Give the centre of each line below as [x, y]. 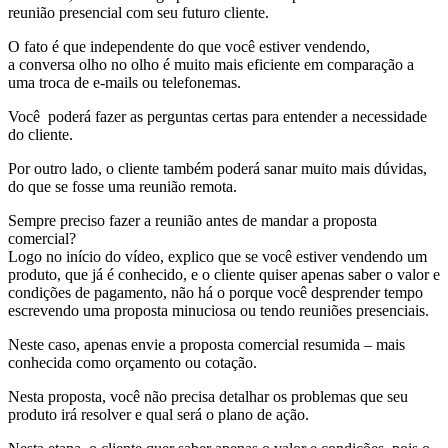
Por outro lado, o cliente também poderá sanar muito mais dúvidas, [217, 168]
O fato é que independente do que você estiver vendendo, [189, 46]
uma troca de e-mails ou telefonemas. [124, 82]
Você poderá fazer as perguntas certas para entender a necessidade [217, 116]
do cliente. [40, 134]
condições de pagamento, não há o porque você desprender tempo [215, 292]
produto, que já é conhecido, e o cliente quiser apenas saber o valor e [224, 274]
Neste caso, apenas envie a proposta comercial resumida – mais [206, 344]
